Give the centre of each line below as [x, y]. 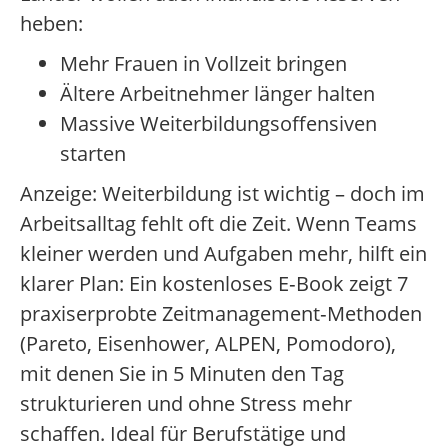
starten [93, 154]
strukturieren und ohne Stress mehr [186, 404]
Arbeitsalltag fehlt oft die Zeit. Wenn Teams [218, 224]
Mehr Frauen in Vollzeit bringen [203, 64]
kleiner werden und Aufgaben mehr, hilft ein [223, 254]
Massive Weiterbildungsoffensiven [218, 124]
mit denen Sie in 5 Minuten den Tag [182, 374]
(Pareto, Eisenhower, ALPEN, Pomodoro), [208, 344]
